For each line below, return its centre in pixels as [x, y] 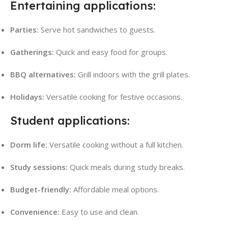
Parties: [24, 30]
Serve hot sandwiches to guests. [97, 30]
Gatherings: [32, 52]
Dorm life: [29, 145]
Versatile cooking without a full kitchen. [115, 145]
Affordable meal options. [115, 190]
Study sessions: [39, 167]
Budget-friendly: [41, 190]
